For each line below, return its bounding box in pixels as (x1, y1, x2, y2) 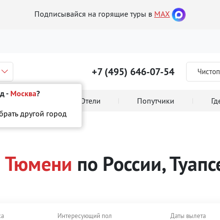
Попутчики (137, 96, 175, 106)
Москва (10, 88, 36, 99)
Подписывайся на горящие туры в (34, 9, 154, 19)
